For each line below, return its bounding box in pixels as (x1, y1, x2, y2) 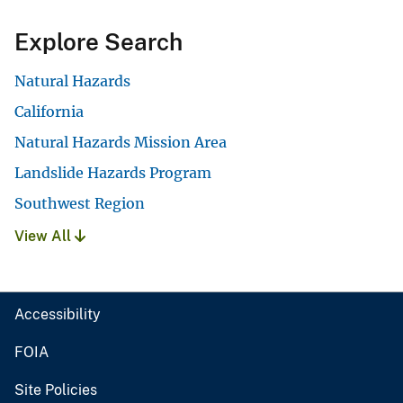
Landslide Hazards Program (14, 164, 211, 183)
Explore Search (14, 28, 183, 57)
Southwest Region (14, 194, 145, 213)
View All (14, 228, 75, 246)
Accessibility (14, 306, 101, 324)
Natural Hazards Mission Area (14, 133, 227, 152)
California (14, 103, 84, 121)
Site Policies (14, 381, 97, 399)
